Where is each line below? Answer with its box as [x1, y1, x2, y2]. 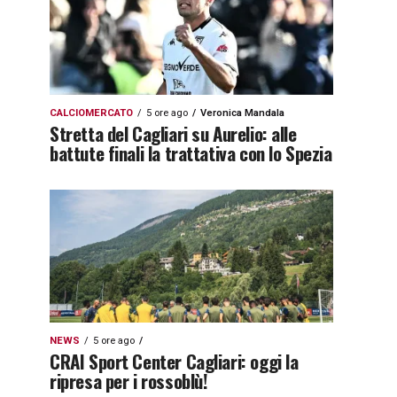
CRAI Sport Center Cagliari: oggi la [50, 347, 299, 375]
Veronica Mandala [200, 107, 284, 119]
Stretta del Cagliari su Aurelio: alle [50, 120, 297, 147]
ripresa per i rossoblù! [50, 367, 208, 394]
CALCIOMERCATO [50, 107, 133, 119]
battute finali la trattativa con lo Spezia [50, 139, 332, 167]
